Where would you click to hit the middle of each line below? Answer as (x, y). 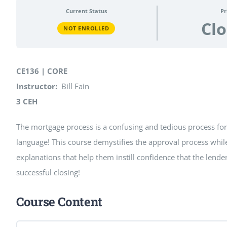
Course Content (59, 202)
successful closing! (48, 173)
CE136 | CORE (42, 71)
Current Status (86, 11)
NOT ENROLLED (86, 28)
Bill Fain (73, 86)
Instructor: (36, 86)
